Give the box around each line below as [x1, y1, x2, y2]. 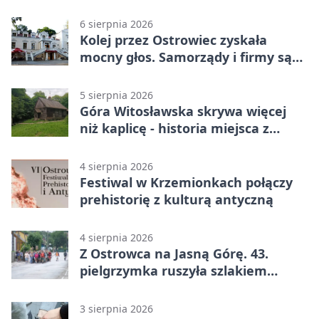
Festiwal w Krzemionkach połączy [80, 174, 293, 192]
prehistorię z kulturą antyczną [80, 191, 273, 209]
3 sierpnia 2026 [80, 302, 153, 316]
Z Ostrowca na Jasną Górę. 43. [80, 245, 268, 263]
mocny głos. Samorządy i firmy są [80, 48, 292, 66]
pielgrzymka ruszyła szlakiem [80, 262, 267, 280]
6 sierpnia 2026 [80, 17, 153, 31]
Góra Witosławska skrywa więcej [80, 103, 286, 120]
